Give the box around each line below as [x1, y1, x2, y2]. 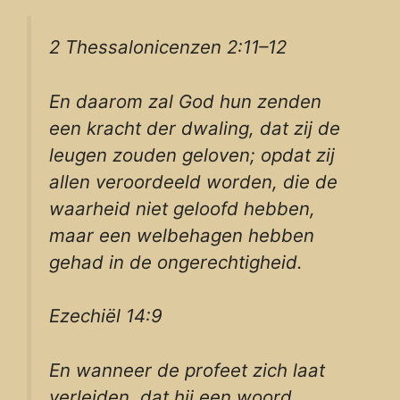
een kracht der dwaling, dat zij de [49, 116, 340, 139]
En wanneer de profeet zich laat [49, 358, 325, 381]
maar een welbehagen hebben [49, 223, 314, 246]
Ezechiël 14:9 [49, 304, 162, 328]
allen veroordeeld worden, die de [49, 170, 337, 193]
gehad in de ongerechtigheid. [49, 250, 303, 273]
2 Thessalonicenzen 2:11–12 [49, 36, 287, 59]
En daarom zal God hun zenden [49, 89, 321, 112]
